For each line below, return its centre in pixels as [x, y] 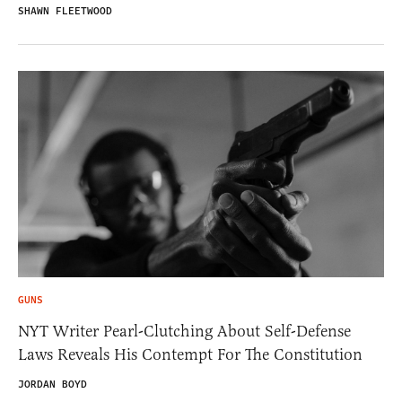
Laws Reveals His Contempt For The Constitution [190, 354]
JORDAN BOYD [52, 384]
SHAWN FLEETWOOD [65, 12]
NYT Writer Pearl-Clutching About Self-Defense [184, 331]
